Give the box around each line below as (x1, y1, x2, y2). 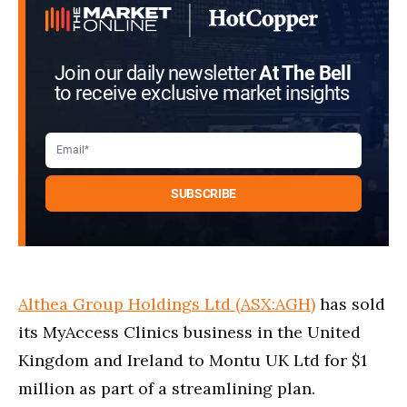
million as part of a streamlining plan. (18, 377, 315, 399)
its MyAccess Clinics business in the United (18, 321, 361, 342)
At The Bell (259, 61, 352, 85)
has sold (315, 293, 385, 314)
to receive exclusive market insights (55, 81, 350, 105)
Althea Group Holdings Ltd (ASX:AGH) (18, 293, 315, 314)
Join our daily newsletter (55, 61, 260, 85)
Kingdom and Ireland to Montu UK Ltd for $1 (18, 349, 367, 371)
